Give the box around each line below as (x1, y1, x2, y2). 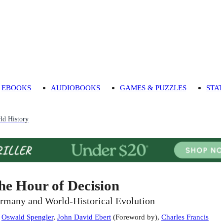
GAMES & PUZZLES (119, 83, 186, 92)
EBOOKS (1, 83, 31, 92)
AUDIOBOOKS (50, 83, 100, 92)
